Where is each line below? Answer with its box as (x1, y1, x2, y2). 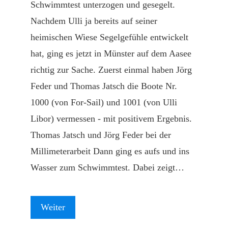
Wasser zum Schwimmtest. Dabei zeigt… (31, 162, 184, 173)
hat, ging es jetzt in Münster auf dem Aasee (31, 48, 191, 59)
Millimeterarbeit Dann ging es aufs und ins (31, 146, 189, 156)
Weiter (41, 202, 65, 212)
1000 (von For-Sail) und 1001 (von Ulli (31, 97, 177, 107)
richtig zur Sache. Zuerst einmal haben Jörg (31, 65, 192, 75)
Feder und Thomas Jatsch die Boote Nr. (31, 81, 177, 91)
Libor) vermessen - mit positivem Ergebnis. (31, 113, 192, 124)
